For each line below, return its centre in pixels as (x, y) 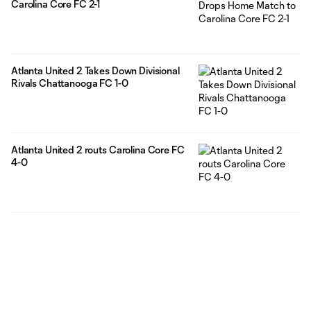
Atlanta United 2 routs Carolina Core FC (98, 150)
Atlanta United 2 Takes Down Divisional (95, 71)
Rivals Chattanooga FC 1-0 (70, 83)
